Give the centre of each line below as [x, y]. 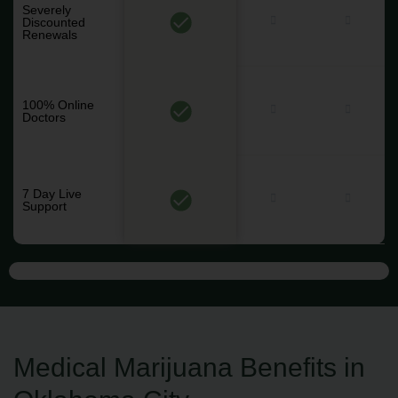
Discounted [54, 22]
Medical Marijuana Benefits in [189, 367]
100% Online [58, 104]
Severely [47, 9]
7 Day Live [52, 193]
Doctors [44, 117]
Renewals [50, 34]
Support [44, 206]
